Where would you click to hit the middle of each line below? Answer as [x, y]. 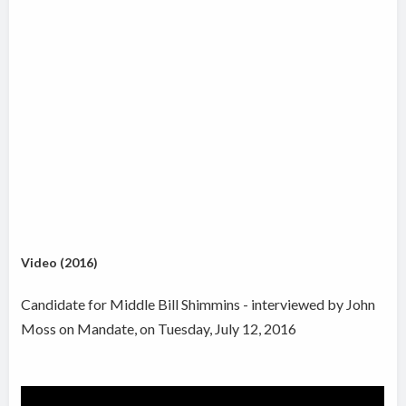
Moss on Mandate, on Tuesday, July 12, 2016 [159, 329]
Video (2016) [60, 263]
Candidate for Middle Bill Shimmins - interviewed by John [198, 304]
